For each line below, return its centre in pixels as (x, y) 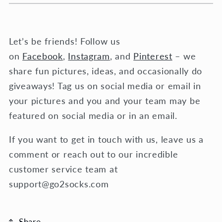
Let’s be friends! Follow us (65, 41)
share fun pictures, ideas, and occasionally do (106, 71)
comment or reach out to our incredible (94, 154)
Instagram (89, 56)
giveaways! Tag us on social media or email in (105, 85)
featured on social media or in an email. (93, 115)
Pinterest (153, 56)
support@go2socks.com (59, 184)
